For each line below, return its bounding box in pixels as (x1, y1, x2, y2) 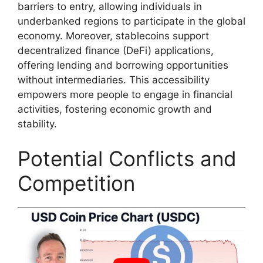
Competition (18, 171, 135, 196)
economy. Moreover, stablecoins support (18, 29, 209, 42)
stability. (18, 117, 57, 130)
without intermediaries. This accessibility (18, 73, 210, 86)
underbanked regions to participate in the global (18, 15, 245, 27)
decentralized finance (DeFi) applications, (18, 44, 214, 56)
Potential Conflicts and (18, 146, 237, 171)
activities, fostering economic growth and (18, 103, 212, 115)
